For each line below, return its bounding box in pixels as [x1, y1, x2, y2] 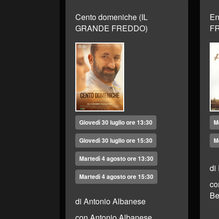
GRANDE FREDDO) [75, 22, 148, 34]
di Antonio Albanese [75, 196, 146, 207]
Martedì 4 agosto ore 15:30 [79, 172, 153, 181]
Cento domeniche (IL [75, 11, 148, 22]
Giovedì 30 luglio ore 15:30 [79, 136, 153, 145]
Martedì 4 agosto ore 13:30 [79, 154, 153, 163]
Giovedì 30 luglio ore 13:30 [79, 118, 153, 127]
